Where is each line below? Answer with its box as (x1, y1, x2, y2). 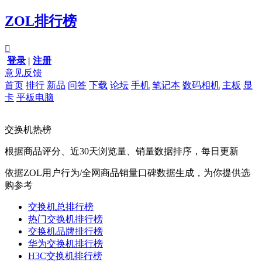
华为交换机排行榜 (28, 238, 103, 249)
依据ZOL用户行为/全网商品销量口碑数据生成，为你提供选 (5, 167, 250, 178)
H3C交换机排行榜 (28, 250, 102, 261)
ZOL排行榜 (5, 13, 77, 29)
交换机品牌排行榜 (28, 226, 103, 236)
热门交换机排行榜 (28, 213, 103, 224)
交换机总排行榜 (28, 201, 94, 212)
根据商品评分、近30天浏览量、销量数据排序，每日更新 (5, 146, 239, 156)
